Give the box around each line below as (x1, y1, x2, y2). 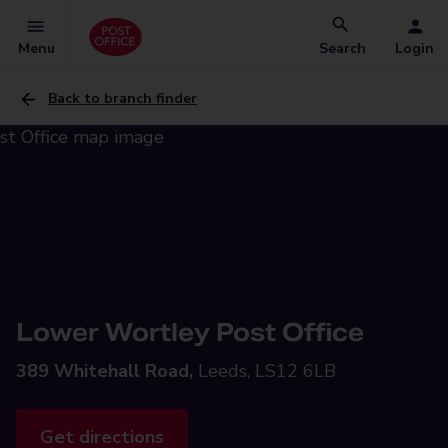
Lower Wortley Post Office (16, 317, 364, 348)
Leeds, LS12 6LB (198, 359, 336, 383)
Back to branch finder (48, 89, 197, 108)
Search (319, 39, 366, 58)
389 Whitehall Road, (16, 359, 193, 383)
